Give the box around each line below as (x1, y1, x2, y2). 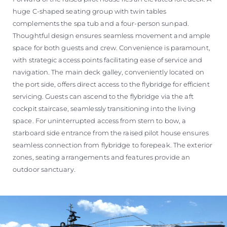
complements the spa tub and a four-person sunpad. (13, 19, 189, 27)
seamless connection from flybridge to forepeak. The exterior (13, 141, 213, 149)
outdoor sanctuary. (13, 165, 75, 173)
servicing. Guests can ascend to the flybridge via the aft (13, 92, 194, 100)
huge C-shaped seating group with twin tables (13, 7, 167, 15)
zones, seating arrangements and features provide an (13, 153, 191, 161)
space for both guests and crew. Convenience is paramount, (13, 44, 210, 52)
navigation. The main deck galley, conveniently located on (13, 68, 204, 76)
